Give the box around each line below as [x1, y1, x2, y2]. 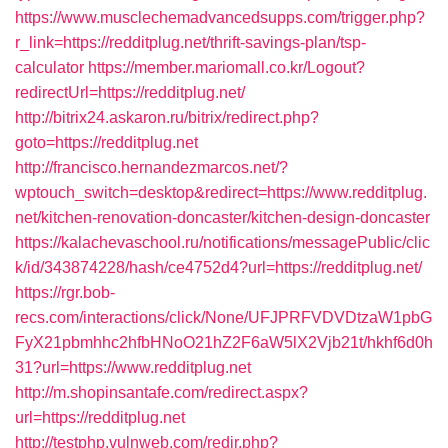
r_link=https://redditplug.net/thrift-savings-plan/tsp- [15, 34, 366, 51]
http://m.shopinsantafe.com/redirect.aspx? [15, 384, 308, 401]
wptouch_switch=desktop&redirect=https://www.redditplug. [15, 184, 427, 201]
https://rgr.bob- [15, 284, 115, 301]
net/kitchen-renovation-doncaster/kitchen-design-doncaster [15, 209, 430, 226]
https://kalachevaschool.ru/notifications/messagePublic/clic [15, 234, 430, 251]
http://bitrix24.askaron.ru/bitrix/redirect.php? [15, 109, 319, 126]
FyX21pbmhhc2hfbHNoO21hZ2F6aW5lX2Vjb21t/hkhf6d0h [15, 334, 433, 351]
